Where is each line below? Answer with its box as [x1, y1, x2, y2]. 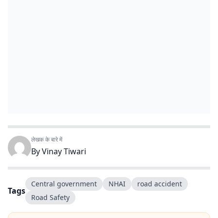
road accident [137, 179, 182, 188]
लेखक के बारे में [31, 135, 62, 144]
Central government [31, 179, 97, 188]
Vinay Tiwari [42, 146, 86, 157]
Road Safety [31, 193, 70, 202]
